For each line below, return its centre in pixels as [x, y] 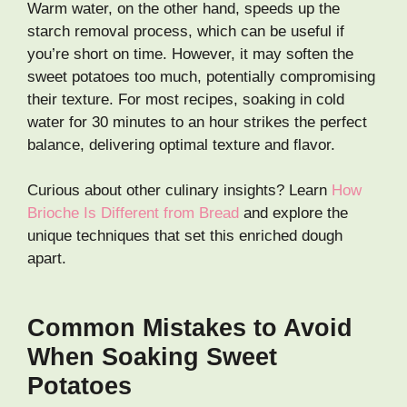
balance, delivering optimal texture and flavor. [181, 144]
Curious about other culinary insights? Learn [179, 191]
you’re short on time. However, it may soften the [190, 54]
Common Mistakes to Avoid [190, 328]
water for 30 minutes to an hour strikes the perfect [197, 122]
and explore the [293, 213]
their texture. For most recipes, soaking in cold [186, 99]
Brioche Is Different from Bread [133, 213]
